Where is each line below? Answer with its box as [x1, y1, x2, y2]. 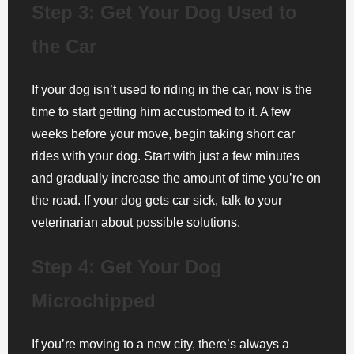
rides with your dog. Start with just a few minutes [32, 149, 299, 163]
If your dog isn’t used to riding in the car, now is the [32, 83, 312, 96]
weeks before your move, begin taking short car [32, 127, 295, 141]
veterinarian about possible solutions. [32, 216, 240, 229]
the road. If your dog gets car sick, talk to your [32, 194, 282, 207]
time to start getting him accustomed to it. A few [32, 105, 291, 119]
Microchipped [32, 290, 161, 311]
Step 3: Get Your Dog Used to [32, 2, 297, 23]
